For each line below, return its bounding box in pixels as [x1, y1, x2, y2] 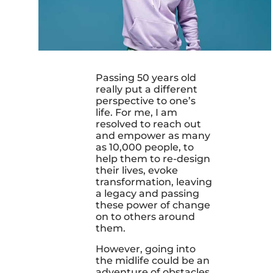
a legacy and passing [95, 187, 199, 199]
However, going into [95, 243, 196, 255]
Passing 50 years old [95, 71, 196, 83]
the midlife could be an [95, 254, 210, 266]
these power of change [95, 199, 210, 211]
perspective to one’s [95, 94, 196, 107]
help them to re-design [95, 152, 210, 165]
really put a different [95, 83, 197, 95]
